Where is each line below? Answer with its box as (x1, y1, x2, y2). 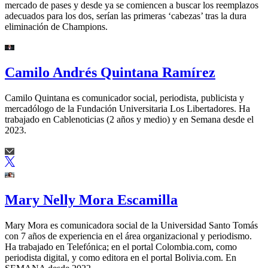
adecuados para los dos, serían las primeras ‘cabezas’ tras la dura (5, 11, 246, 22)
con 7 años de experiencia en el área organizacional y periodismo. (5, 230, 252, 241)
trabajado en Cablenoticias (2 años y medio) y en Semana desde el (5, 114, 254, 125)
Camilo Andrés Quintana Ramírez (5, 65, 215, 81)
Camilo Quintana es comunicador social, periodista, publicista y (5, 93, 244, 103)
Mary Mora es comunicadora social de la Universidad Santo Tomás (5, 220, 258, 230)
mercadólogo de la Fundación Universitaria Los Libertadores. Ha (5, 103, 250, 114)
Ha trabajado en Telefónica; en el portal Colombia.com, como (5, 241, 237, 252)
